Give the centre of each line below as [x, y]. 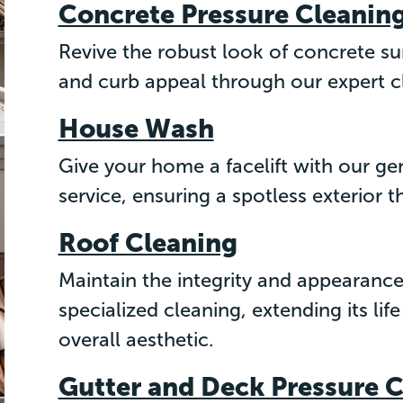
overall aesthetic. [136, 340]
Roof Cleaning [148, 244]
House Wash [136, 130]
